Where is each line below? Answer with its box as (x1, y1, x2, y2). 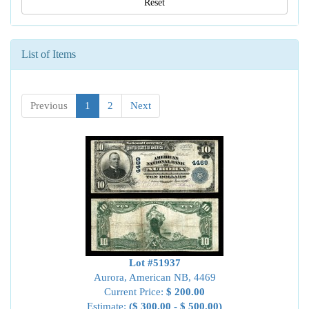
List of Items (21, 48, 76, 60)
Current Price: (104, 286, 166, 297)
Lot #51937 (128, 257, 181, 268)
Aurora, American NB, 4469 (93, 272, 216, 283)
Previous (30, 100, 68, 111)
